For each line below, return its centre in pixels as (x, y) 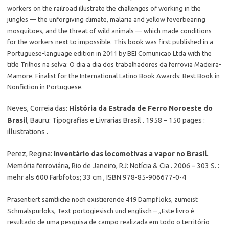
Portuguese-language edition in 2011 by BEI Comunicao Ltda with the (109, 53)
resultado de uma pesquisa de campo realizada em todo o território (108, 222)
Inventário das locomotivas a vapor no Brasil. (131, 154)
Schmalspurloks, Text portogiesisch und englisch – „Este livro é (101, 211)
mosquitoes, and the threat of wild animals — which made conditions (109, 31)
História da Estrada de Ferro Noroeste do (141, 108)
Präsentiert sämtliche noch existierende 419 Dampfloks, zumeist (102, 199)
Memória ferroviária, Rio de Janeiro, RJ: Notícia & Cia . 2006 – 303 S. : (113, 166)
